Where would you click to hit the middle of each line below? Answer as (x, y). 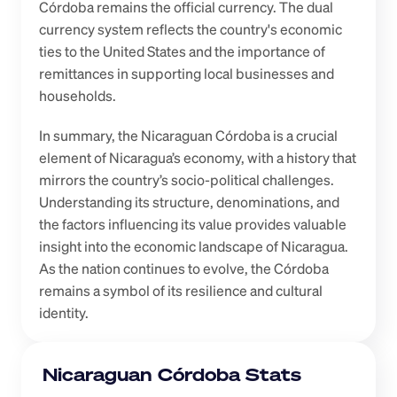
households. (78, 96)
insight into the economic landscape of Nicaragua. (194, 246)
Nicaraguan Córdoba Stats (172, 374)
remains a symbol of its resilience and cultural (181, 291)
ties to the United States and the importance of (182, 51)
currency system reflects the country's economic (191, 29)
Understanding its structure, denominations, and (189, 202)
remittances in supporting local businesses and (187, 74)
